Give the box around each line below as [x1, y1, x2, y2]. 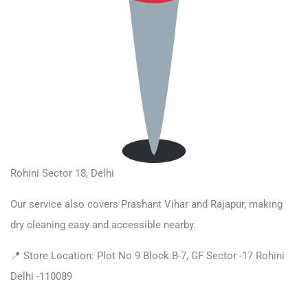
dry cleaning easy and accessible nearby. [10, 219, 196, 231]
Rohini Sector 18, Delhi [10, 167, 114, 179]
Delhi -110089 [10, 270, 72, 283]
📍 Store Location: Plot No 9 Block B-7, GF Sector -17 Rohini [10, 250, 285, 262]
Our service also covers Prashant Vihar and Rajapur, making [10, 198, 283, 210]
